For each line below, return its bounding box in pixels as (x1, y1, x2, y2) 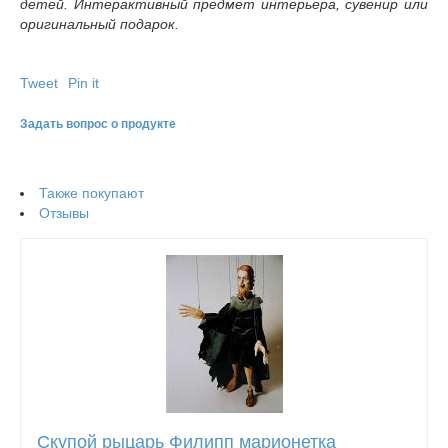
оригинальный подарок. (20, 16, 179, 33)
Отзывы (39, 205, 89, 222)
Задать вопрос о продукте (20, 117, 176, 132)
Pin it (68, 75, 99, 92)
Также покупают (39, 185, 144, 202)
